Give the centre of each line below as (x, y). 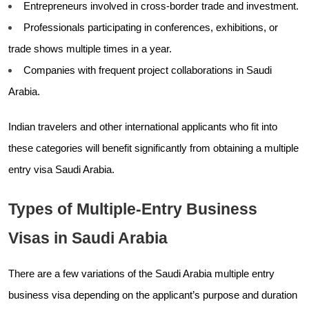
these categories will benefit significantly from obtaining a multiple (153, 148)
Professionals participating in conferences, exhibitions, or (151, 27)
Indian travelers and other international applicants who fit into (143, 127)
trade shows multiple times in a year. (90, 49)
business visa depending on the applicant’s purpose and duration (153, 295)
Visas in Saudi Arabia (88, 238)
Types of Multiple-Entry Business (133, 209)
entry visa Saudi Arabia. (61, 169)
